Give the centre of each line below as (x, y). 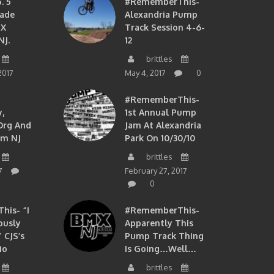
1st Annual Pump (160, 113)
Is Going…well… (160, 249)
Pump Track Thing (164, 236)
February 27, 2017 (156, 171)
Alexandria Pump (161, 15)
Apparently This (159, 223)
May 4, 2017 (145, 73)
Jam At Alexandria (163, 125)
